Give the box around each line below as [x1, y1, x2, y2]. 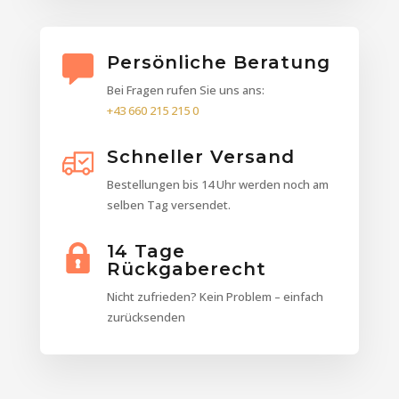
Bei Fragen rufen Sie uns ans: [106, 82, 265, 99]
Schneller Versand [106, 146, 295, 168]
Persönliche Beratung [106, 52, 330, 74]
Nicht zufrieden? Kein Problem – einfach [106, 289, 323, 305]
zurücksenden [106, 309, 185, 326]
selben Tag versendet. [106, 197, 231, 214]
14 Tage [106, 240, 185, 263]
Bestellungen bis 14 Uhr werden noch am [106, 176, 329, 193]
